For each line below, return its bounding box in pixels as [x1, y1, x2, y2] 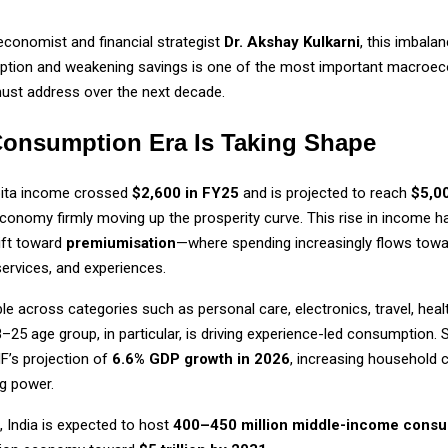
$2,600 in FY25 [132, 184, 239, 203]
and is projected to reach [239, 184, 411, 203]
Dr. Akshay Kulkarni [224, 33, 360, 52]
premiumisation [66, 234, 176, 253]
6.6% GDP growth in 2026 [112, 350, 290, 369]
